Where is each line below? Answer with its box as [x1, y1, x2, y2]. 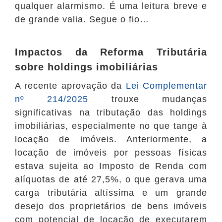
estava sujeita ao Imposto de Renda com [15, 161, 207, 171]
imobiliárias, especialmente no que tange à [15, 121, 207, 131]
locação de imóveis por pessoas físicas [15, 148, 207, 158]
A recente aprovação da [15, 81, 126, 91]
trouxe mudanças [88, 94, 208, 105]
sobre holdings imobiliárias [15, 61, 162, 73]
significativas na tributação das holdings [15, 108, 207, 118]
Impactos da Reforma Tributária [15, 47, 207, 58]
